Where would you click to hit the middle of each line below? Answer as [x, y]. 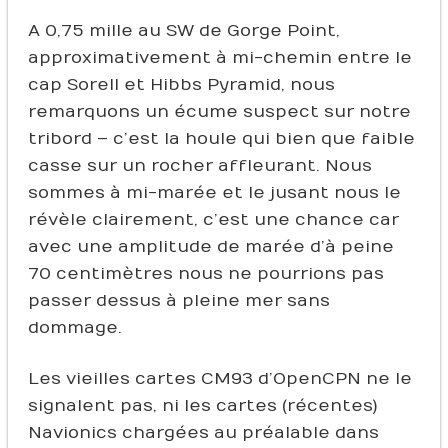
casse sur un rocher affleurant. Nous [199, 165]
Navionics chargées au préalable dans [203, 432]
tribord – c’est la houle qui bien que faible [221, 138]
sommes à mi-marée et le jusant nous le [214, 192]
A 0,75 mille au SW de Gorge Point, [183, 30]
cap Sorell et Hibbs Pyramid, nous [181, 84]
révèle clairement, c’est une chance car [213, 219]
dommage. [74, 327]
